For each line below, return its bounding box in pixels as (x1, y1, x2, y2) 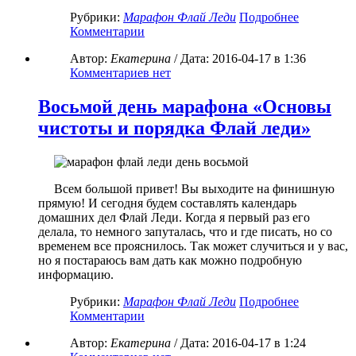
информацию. (38, 267, 114, 281)
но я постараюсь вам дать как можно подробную (38, 253, 302, 267)
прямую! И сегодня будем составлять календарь (38, 195, 296, 210)
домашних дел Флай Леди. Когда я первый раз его (38, 210, 310, 224)
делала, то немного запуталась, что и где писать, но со (38, 224, 332, 238)
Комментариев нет (70, 66, 171, 80)
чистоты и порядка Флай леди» (38, 117, 311, 138)
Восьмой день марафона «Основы (38, 95, 331, 117)
